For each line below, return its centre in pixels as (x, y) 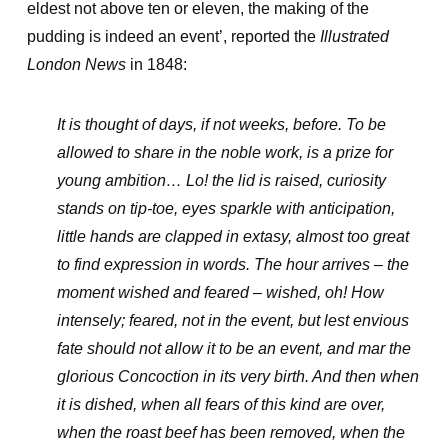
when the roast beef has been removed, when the (230, 432)
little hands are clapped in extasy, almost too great (232, 236)
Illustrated (354, 36)
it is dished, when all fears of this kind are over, (220, 404)
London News (76, 64)
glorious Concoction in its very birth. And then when (237, 376)
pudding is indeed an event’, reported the (173, 36)
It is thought (99, 124)
